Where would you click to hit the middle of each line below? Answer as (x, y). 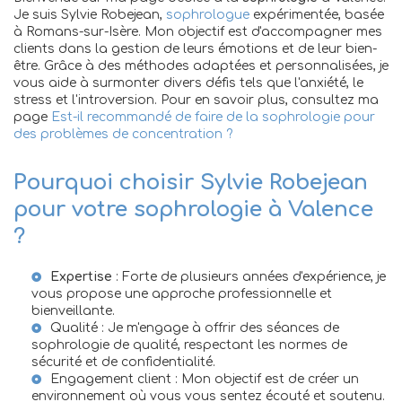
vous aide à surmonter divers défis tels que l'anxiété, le (188, 83)
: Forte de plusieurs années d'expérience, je (249, 277)
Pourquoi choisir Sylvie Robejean (191, 183)
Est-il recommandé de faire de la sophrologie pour (213, 118)
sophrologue (208, 15)
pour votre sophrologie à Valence (193, 210)
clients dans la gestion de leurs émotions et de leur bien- (195, 49)
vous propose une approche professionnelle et (182, 294)
